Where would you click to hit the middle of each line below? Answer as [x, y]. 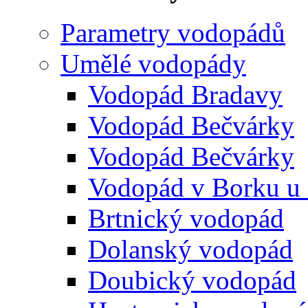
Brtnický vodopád [186, 218]
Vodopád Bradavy [185, 95]
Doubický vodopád [192, 280]
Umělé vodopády [153, 64]
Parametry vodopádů [173, 33]
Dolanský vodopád [190, 249]
